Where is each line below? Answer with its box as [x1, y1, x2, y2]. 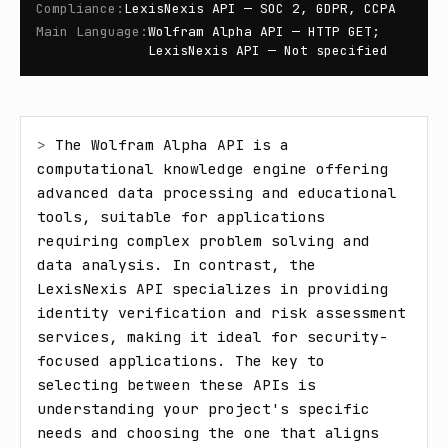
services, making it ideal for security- [37, 327, 388, 346]
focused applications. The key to [37, 351, 325, 370]
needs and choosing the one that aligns [37, 423, 379, 442]
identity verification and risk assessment [37, 303, 406, 322]
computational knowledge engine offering [37, 159, 388, 178]
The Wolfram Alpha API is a [55, 135, 289, 154]
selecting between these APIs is [37, 375, 316, 394]
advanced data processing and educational [37, 183, 397, 202]
